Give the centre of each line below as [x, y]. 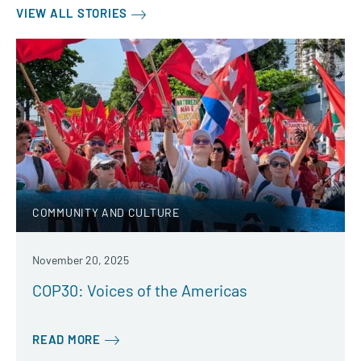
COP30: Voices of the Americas [140, 290]
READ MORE [66, 339]
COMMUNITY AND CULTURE [106, 212]
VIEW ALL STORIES [72, 13]
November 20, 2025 [81, 259]
